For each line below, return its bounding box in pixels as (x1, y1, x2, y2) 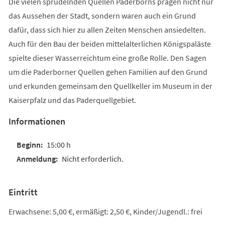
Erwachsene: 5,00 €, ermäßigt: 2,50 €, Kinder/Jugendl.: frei (8, 206, 202, 216)
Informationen (8, 115, 65, 127)
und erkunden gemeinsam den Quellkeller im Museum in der (8, 80, 212, 91)
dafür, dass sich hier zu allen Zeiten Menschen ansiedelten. (8, 24, 206, 35)
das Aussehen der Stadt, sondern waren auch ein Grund (8, 10, 196, 21)
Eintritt (8, 186, 38, 198)
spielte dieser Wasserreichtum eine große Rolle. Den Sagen (8, 52, 206, 63)
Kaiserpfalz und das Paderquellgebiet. (8, 94, 136, 105)
